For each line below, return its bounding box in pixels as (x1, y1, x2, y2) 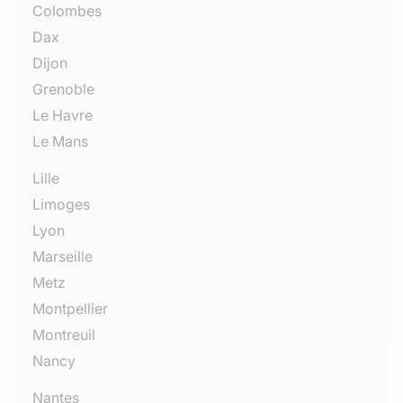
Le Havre (32, 106, 93, 125)
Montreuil (32, 326, 95, 345)
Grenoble (32, 80, 94, 99)
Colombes (32, 2, 102, 21)
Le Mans (32, 132, 88, 151)
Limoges (32, 195, 90, 214)
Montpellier (32, 300, 108, 318)
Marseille (32, 247, 93, 266)
